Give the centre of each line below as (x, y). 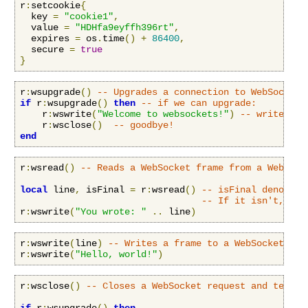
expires (47, 39)
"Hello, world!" (116, 255)
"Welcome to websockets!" (163, 114)
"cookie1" (89, 17)
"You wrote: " (111, 212)
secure (45, 50)
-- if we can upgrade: (199, 103)
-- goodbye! (144, 125)
